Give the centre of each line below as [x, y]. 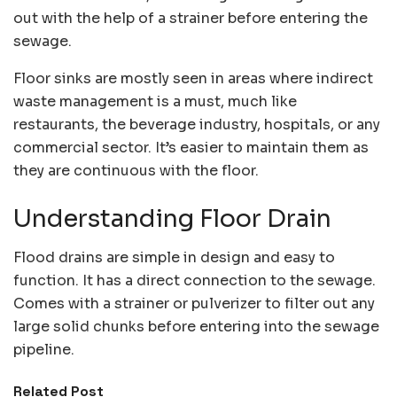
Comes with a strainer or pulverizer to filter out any [194, 304]
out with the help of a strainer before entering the [191, 19]
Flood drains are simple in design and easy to [174, 258]
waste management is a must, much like [155, 102]
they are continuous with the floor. [136, 171]
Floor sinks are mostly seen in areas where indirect [193, 79]
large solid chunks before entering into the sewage [196, 327]
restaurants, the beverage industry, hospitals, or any [197, 125]
